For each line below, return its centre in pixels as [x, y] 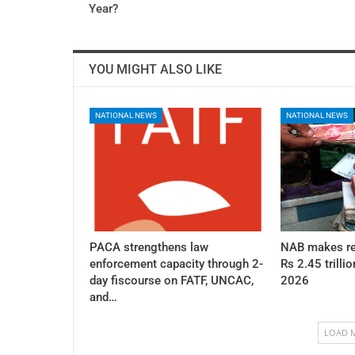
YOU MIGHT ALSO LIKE [155, 69]
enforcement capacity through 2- [176, 264]
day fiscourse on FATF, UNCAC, [172, 281]
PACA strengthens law [149, 248]
